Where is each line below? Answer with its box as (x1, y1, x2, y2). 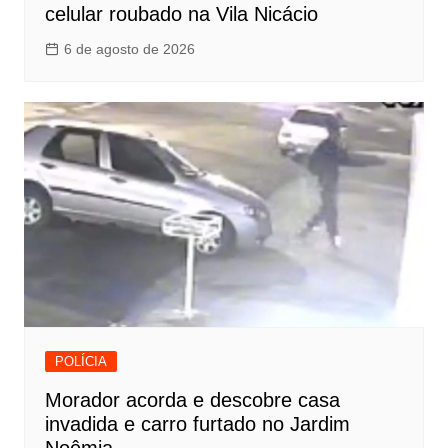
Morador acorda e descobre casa (44, 388, 340, 411)
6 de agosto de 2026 (63, 40, 195, 57)
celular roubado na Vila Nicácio (44, 2, 318, 25)
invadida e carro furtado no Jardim (44, 412, 350, 435)
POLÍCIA (54, 353, 107, 369)
